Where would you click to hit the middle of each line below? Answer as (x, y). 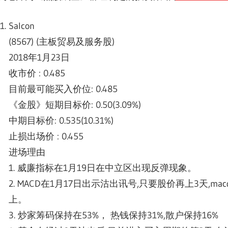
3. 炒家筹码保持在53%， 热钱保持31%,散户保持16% (113, 216)
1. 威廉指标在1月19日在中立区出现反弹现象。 (103, 168)
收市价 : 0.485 (37, 74)
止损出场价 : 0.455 (46, 137)
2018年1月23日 (39, 58)
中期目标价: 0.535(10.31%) (61, 121)
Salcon (22, 26)
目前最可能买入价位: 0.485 (63, 89)
